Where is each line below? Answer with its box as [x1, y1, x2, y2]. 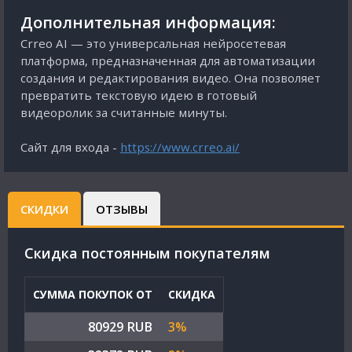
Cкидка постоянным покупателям [24, 244, 270, 262]
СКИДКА [168, 287, 215, 302]
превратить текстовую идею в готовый [20, 87, 257, 103]
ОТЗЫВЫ [96, 201, 148, 217]
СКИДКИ [20, 201, 68, 217]
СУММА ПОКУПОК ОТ [33, 287, 152, 302]
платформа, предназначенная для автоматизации [20, 53, 315, 68]
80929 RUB [88, 318, 152, 335]
